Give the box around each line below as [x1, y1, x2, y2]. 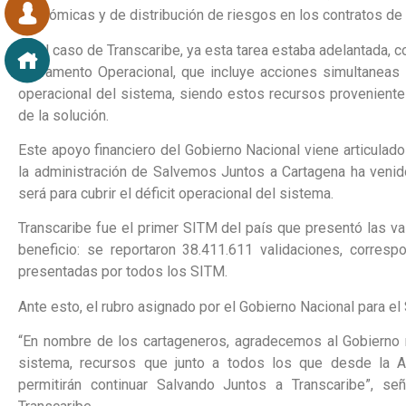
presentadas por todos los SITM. [18, 263, 227, 281]
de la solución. [18, 106, 109, 124]
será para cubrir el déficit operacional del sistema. [18, 185, 333, 203]
